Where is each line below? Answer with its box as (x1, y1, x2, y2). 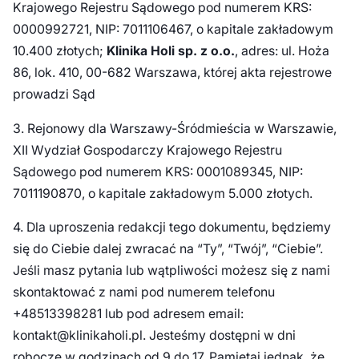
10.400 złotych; (12, 42, 107, 58)
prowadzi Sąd (12, 86, 99, 102)
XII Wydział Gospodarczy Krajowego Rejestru (12, 142, 282, 158)
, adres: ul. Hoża (234, 42, 329, 58)
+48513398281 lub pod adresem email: (12, 306, 244, 322)
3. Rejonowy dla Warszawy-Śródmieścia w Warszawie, (12, 120, 337, 136)
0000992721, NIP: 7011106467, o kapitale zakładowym (12, 21, 333, 37)
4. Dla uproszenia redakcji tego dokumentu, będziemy (12, 220, 331, 236)
